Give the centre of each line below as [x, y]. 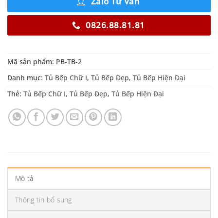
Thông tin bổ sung [44, 200]
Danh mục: [26, 77]
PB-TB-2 [69, 61]
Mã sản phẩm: [32, 61]
